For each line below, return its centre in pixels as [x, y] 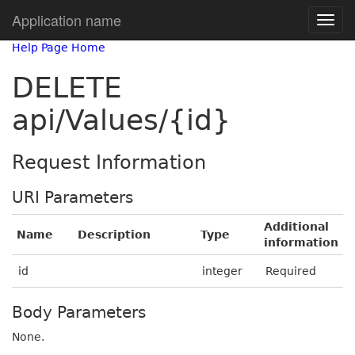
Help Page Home [59, 48]
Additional [296, 227]
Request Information [109, 162]
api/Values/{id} [121, 120]
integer [222, 271]
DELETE [67, 88]
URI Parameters [73, 197]
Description [114, 235]
